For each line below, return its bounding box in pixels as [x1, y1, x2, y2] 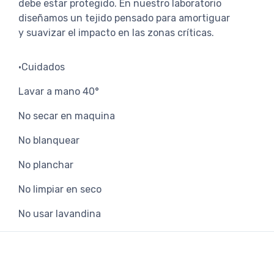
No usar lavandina [18, 208, 101, 220]
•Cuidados [18, 61, 65, 73]
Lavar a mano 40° [18, 86, 99, 97]
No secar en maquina [18, 110, 115, 122]
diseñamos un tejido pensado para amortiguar [18, 12, 230, 24]
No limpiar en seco [18, 183, 102, 195]
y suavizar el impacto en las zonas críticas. [18, 27, 214, 39]
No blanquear [18, 135, 80, 146]
